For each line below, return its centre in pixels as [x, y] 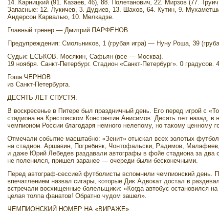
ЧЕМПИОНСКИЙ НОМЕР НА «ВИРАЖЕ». [69, 209]
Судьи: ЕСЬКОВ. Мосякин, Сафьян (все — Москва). [85, 56]
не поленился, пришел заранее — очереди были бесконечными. [103, 161]
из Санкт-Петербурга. [39, 84]
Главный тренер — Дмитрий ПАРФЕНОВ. [69, 30]
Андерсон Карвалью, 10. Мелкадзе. [61, 17]
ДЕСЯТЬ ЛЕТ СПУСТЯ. [42, 98]
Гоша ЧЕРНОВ [29, 77]
